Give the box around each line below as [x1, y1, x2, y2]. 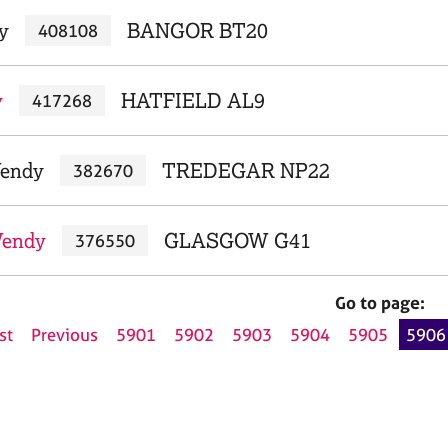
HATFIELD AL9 [120, 88, 265, 113]
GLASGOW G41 [163, 228, 311, 253]
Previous [31, 324, 98, 346]
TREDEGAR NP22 [161, 158, 330, 183]
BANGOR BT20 [126, 18, 268, 43]
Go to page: [335, 292, 425, 313]
